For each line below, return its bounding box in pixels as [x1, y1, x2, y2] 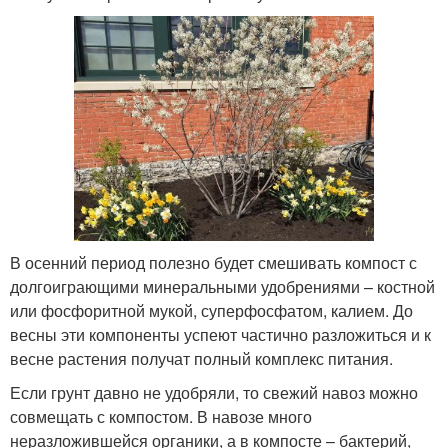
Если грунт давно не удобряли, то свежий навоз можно [10, 381, 418, 404]
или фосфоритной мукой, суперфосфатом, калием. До [10, 299, 413, 322]
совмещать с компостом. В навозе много [10, 405, 312, 428]
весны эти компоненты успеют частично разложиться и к [10, 323, 431, 346]
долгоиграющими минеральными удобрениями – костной [10, 275, 435, 298]
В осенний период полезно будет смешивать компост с [10, 251, 417, 274]
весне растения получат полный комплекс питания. [10, 347, 393, 370]
